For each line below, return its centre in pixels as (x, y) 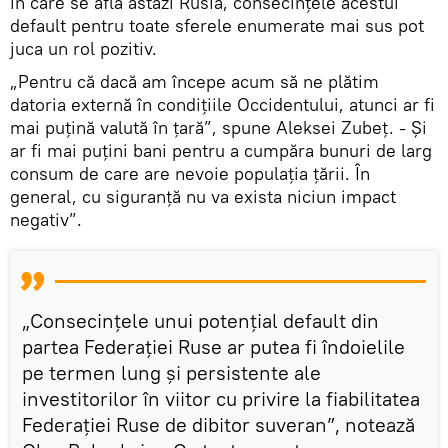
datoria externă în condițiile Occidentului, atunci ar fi (222, 104)
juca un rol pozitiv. (83, 48)
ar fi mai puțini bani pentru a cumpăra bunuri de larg (221, 150)
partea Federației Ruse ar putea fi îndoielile (213, 346)
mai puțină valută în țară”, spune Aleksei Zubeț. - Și (218, 127)
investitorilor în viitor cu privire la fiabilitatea (221, 398)
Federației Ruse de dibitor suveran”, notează (218, 424)
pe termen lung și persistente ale (171, 372)
